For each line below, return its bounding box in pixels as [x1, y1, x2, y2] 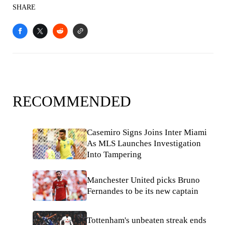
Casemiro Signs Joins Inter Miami [87, 128, 207, 138]
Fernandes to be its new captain [87, 186, 198, 196]
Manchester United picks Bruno [87, 175, 200, 185]
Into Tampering [87, 150, 142, 160]
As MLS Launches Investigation [87, 139, 201, 149]
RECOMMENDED [13, 93, 131, 110]
